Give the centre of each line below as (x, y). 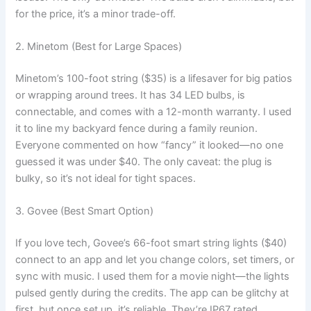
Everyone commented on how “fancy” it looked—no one (150, 145)
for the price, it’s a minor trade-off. (96, 14)
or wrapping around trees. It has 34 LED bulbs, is (131, 95)
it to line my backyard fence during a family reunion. (137, 129)
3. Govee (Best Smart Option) (85, 211)
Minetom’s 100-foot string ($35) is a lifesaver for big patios (154, 79)
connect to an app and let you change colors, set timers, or (155, 260)
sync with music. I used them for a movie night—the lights (153, 277)
